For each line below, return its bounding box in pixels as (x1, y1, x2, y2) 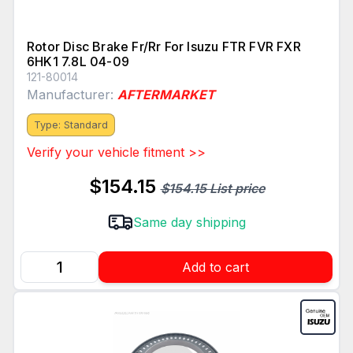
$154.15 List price (160, 180, 265, 197)
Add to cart (182, 259, 249, 276)
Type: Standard (34, 119, 108, 132)
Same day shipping (132, 214, 246, 231)
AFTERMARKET (117, 87, 215, 103)
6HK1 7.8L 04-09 (27, 54, 129, 70)
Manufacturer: (27, 87, 117, 103)
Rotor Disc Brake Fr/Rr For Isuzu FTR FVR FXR (27, 39, 301, 55)
